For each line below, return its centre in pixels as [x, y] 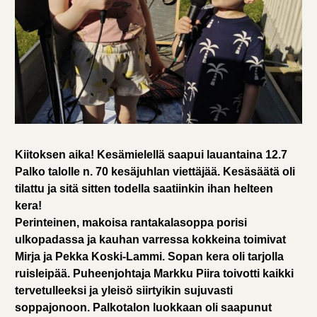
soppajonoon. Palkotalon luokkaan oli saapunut [143, 308]
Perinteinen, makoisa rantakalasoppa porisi [131, 223]
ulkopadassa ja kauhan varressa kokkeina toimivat [150, 240]
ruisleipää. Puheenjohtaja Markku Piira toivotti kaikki [154, 274]
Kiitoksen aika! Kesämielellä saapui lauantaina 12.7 [151, 155]
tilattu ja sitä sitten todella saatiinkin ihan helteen [144, 189]
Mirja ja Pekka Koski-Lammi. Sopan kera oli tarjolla [149, 257]
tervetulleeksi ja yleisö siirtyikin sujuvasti [123, 291]
